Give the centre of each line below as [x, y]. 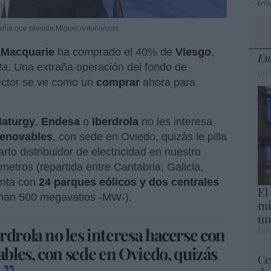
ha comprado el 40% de [115, 52]
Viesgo [193, 52]
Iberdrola [115, 122]
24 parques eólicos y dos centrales [129, 182]
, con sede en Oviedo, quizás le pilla [140, 137]
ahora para [168, 83]
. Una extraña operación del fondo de [97, 67]
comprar [118, 83]
